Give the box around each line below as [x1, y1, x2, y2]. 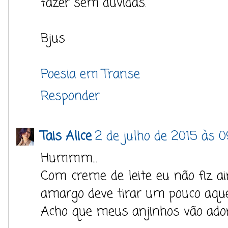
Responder [41, 86, 100, 106]
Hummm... [41, 148, 97, 168]
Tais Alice [41, 126, 92, 146]
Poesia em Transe [41, 64, 140, 84]
